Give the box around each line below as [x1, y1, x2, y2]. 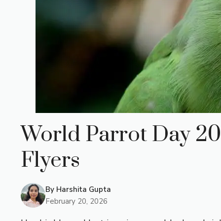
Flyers [21, 147, 80, 174]
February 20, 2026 [45, 196, 108, 206]
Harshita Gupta [56, 184, 111, 194]
